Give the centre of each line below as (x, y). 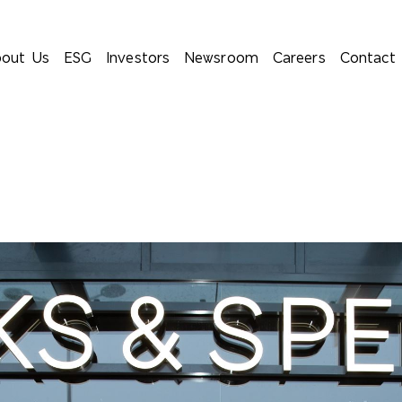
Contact (368, 58)
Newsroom (221, 58)
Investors (138, 58)
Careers (299, 58)
